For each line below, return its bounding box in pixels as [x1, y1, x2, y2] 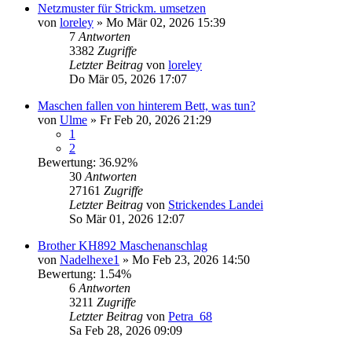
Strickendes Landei [168, 197, 263, 211]
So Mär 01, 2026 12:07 [69, 211, 185, 225]
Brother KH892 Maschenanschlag [38, 238, 207, 252]
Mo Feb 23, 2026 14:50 [132, 252, 250, 266]
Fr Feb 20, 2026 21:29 [100, 112, 211, 126]
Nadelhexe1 [60, 252, 119, 266]
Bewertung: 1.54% [38, 266, 131, 280]
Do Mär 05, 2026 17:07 [69, 71, 187, 86]
